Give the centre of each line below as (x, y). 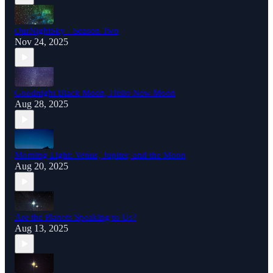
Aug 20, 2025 (41, 166)
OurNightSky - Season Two (67, 31)
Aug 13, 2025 (41, 229)
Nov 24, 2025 (41, 42)
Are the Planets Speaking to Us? (76, 217)
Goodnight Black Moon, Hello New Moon (95, 93)
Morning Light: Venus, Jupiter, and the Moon (100, 155)
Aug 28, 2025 (41, 104)
